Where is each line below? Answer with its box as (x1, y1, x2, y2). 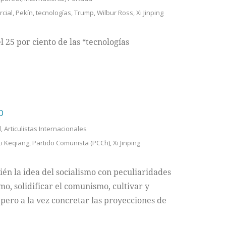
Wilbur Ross (96, 8, 133, 18)
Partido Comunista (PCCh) (32, 138, 110, 148)
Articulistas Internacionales (4, 124, 87, 134)
